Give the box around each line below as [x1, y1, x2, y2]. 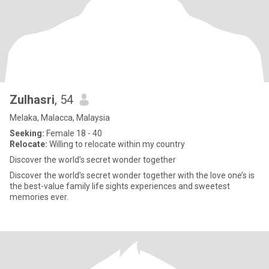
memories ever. [10, 192, 68, 202]
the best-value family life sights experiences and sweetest [10, 181, 230, 191]
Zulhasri [10, 92, 55, 107]
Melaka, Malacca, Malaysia [10, 113, 110, 122]
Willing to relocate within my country [47, 139, 185, 149]
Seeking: [10, 128, 44, 138]
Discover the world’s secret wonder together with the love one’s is [10, 171, 255, 180]
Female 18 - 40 [44, 128, 102, 138]
